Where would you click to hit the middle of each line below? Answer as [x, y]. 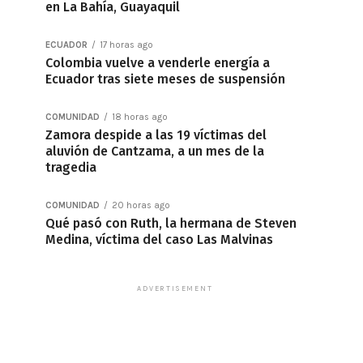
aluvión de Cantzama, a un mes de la [155, 151]
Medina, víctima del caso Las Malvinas [159, 239]
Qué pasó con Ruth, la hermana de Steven [171, 223]
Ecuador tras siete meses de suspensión [165, 79]
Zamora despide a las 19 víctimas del [156, 135]
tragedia [71, 167]
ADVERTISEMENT [175, 288]
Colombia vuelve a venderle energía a [158, 63]
